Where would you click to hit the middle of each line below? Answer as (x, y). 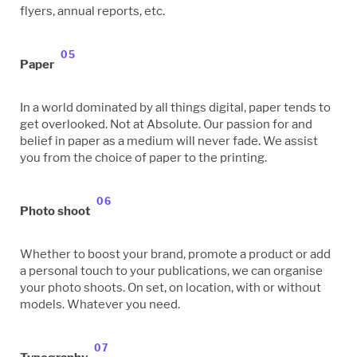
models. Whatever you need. (100, 304)
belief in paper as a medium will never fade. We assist (169, 140)
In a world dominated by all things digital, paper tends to (175, 107)
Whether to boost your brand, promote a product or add (175, 253)
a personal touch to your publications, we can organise (171, 270)
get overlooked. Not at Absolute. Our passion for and (166, 124)
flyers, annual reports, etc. (92, 10)
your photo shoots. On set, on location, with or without (171, 287)
